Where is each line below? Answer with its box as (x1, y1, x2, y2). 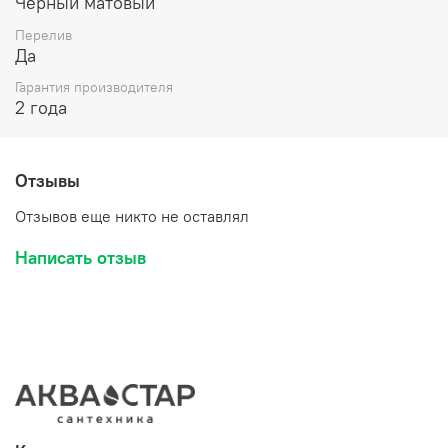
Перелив (15, 25, 72, 44)
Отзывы (15, 169, 80, 193)
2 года (15, 95, 67, 119)
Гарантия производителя (15, 77, 173, 96)
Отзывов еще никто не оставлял (15, 205, 249, 226)
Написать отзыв (15, 245, 146, 269)
